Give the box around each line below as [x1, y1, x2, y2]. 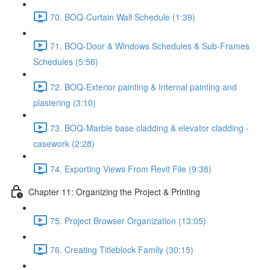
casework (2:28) [33, 137, 95, 149]
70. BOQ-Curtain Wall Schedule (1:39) [50, 10, 195, 23]
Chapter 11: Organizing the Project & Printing [28, 185, 200, 198]
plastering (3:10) [33, 96, 96, 108]
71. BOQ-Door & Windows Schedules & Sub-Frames [50, 39, 250, 52]
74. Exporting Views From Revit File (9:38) [50, 162, 212, 175]
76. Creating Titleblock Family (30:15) [50, 243, 193, 256]
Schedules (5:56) [33, 55, 98, 67]
